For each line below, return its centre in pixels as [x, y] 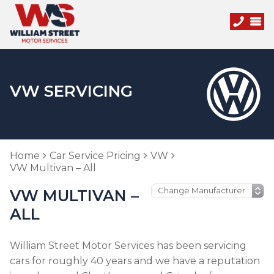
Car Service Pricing [95, 156]
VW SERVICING [71, 91]
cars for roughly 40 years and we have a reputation [135, 261]
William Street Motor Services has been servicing [128, 246]
